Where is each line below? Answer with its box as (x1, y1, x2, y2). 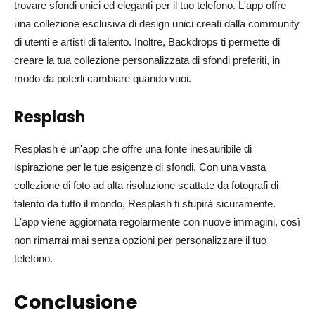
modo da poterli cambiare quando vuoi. (14, 72, 191, 84)
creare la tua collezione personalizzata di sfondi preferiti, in (14, 54, 280, 66)
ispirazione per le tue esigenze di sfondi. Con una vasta (14, 161, 266, 173)
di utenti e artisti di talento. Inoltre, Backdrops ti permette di (14, 36, 280, 48)
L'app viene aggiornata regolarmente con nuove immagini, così (14, 216, 300, 228)
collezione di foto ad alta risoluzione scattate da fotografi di (14, 179, 278, 191)
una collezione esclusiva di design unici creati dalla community (14, 18, 300, 30)
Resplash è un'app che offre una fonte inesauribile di (14, 143, 252, 155)
